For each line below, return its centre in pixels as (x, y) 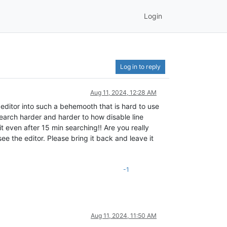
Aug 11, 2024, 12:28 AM (123, 92)
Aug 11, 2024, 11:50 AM (124, 215)
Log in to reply (140, 66)
